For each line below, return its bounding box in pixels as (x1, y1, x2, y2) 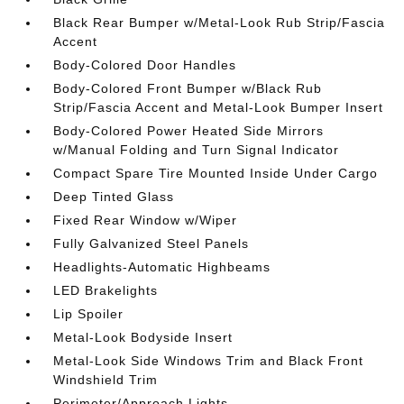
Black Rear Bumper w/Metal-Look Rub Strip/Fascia (53, 15, 386, 30)
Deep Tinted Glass (53, 189, 175, 204)
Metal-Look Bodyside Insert (53, 330, 234, 344)
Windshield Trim (53, 372, 159, 387)
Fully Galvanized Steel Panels (53, 236, 250, 251)
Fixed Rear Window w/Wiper (53, 213, 238, 227)
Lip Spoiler (53, 307, 124, 321)
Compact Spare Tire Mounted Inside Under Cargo (53, 166, 379, 180)
